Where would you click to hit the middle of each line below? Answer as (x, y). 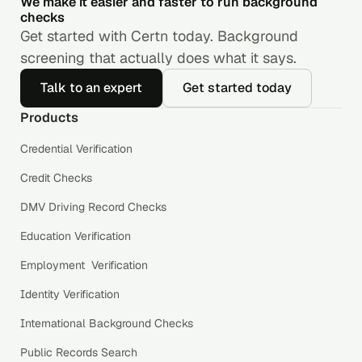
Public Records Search (79, 352)
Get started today (237, 87)
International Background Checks (107, 323)
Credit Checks (56, 177)
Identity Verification (70, 294)
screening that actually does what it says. (158, 57)
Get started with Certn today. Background (159, 36)
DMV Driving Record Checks (93, 206)
